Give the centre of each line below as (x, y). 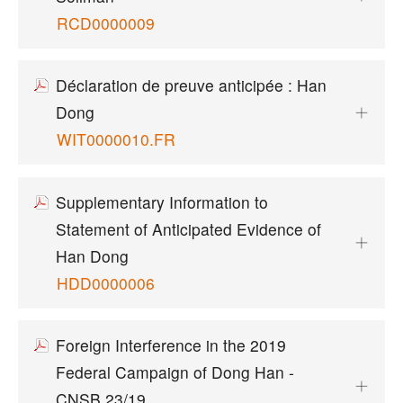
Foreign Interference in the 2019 (170, 345)
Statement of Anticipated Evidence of (188, 228)
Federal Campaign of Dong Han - (175, 372)
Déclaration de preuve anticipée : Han (191, 85)
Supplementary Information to (161, 201)
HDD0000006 (105, 282)
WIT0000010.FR (116, 139)
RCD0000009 (105, 22)
